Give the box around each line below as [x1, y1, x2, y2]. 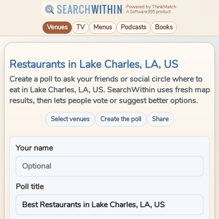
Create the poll [100, 115, 141, 124]
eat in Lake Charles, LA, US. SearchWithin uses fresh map [9, 85, 210, 95]
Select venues [50, 115, 89, 124]
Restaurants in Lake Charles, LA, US [9, 57, 178, 72]
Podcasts [120, 23, 146, 32]
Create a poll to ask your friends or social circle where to [9, 74, 202, 85]
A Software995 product [126, 8, 171, 15]
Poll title [16, 181, 44, 192]
